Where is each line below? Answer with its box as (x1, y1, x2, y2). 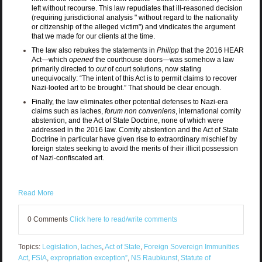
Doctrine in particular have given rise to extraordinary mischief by (31, 135, 237, 143)
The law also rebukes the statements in (31, 46, 157, 54)
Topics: (18, 242, 42, 251)
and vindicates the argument (143, 22, 235, 31)
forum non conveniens (104, 106, 175, 115)
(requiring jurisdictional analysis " (31, 13, 139, 22)
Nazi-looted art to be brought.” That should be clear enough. (31, 83, 221, 92)
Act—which (31, 55, 69, 64)
